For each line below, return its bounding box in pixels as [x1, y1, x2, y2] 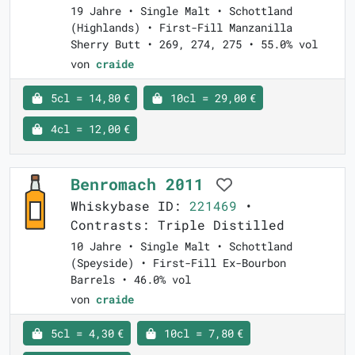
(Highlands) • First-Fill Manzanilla [71, 20, 292, 36]
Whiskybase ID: [71, 197, 189, 215]
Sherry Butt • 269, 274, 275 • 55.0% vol [71, 36, 318, 52]
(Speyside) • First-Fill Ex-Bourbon [71, 255, 286, 271]
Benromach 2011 [71, 174, 213, 195]
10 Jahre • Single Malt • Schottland [71, 239, 292, 254]
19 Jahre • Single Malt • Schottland [71, 3, 292, 19]
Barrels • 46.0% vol [71, 272, 191, 288]
